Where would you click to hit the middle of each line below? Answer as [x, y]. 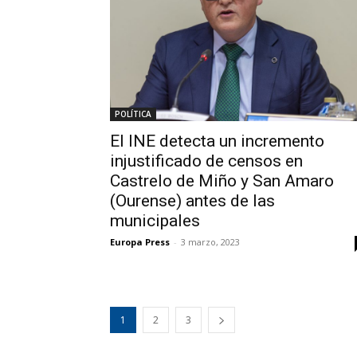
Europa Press [140, 242]
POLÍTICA [133, 114]
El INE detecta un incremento [217, 141]
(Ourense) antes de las [192, 201]
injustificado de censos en [206, 161]
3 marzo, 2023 [210, 242]
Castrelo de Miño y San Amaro [222, 181]
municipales [155, 221]
